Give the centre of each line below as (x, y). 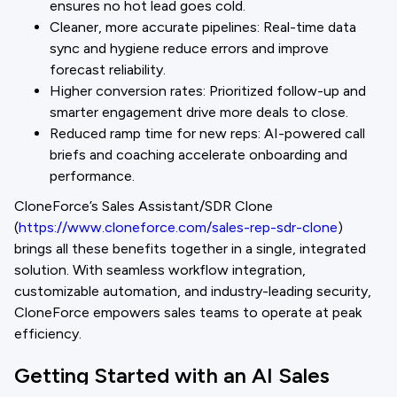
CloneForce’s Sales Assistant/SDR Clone (144, 206)
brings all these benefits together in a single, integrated (190, 249)
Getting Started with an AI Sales (172, 375)
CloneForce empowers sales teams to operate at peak (188, 312)
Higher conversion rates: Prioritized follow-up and (208, 91)
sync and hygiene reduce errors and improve (189, 48)
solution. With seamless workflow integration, (160, 270)
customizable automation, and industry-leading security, (193, 291)
